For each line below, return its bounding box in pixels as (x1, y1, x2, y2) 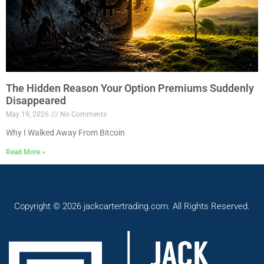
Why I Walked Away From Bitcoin (6, 127, 125, 137)
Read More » (6, 147, 45, 156)
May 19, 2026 (6, 110, 51, 118)
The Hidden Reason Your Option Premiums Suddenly (6, 81, 254, 94)
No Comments (58, 110, 107, 118)
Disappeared (6, 94, 66, 107)
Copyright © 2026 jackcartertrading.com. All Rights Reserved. (14, 200, 250, 212)
